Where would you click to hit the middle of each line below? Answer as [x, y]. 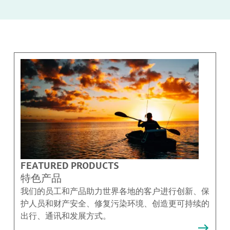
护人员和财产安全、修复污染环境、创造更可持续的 [115, 204]
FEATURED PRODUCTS [70, 166]
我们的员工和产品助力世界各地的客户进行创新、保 [115, 191]
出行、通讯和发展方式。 [65, 216]
